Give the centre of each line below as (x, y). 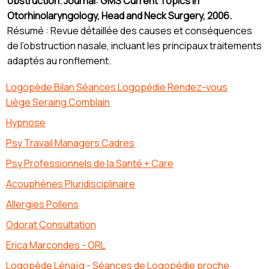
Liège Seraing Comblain (58, 102)
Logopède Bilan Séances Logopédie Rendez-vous (117, 87)
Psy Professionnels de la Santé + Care (90, 164)
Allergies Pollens (42, 204)
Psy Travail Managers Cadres (70, 143)
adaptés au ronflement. (59, 61)
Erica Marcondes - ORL (56, 245)
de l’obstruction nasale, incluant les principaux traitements (134, 46)
